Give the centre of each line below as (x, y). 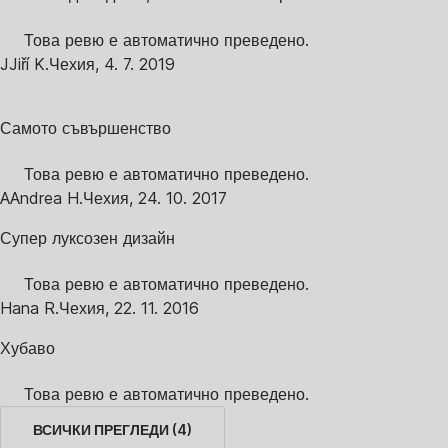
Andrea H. (46, 198)
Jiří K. (29, 64)
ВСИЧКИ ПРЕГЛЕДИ (101, 430)
